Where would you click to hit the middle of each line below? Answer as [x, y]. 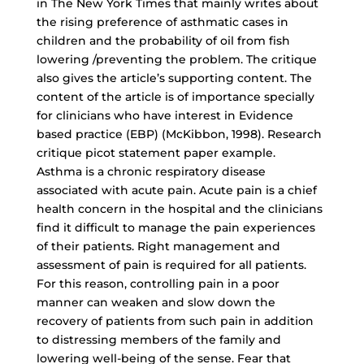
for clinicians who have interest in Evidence [165, 115]
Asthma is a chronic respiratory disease [151, 171]
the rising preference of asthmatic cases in [162, 22]
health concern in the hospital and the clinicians [179, 209]
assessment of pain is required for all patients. [171, 265]
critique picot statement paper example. [156, 153]
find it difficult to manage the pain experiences [175, 227]
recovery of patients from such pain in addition [175, 321]
